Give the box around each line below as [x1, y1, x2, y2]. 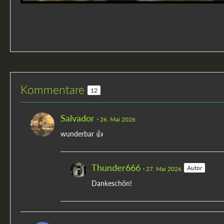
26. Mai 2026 [100, 115, 135, 123]
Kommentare [20, 82, 87, 97]
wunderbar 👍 [60, 129, 103, 138]
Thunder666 [91, 162, 140, 173]
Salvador [60, 112, 94, 124]
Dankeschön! [91, 179, 132, 188]
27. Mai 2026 [146, 165, 181, 173]
